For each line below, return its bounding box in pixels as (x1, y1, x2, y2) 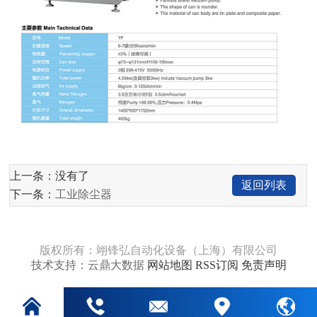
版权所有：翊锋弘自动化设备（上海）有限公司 (40, 243, 277, 256)
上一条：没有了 (10, 169, 90, 182)
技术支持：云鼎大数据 (30, 258, 147, 271)
